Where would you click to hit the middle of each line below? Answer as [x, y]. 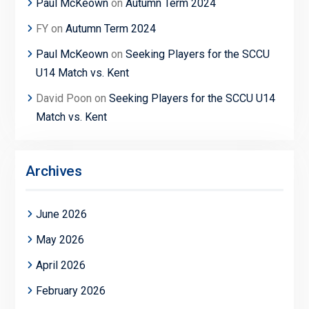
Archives [53, 171]
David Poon [63, 99]
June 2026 [61, 215]
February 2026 [70, 291]
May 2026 [60, 240]
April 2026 [60, 266]
